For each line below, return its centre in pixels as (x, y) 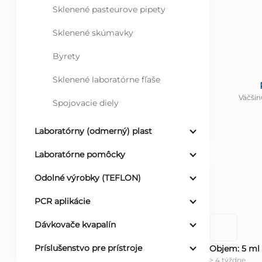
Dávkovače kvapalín (75, 225)
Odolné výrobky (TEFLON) (88, 178)
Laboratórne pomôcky (80, 155)
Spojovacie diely (86, 103)
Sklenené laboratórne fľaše (106, 80)
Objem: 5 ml (235, 248)
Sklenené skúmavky (93, 33)
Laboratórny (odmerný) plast (93, 131)
